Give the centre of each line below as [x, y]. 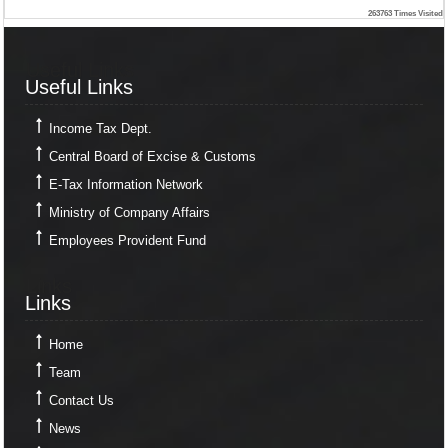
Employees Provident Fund [127, 241]
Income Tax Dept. [100, 129]
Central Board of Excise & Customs [152, 157]
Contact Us [81, 400]
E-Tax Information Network [125, 185]
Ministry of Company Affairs [129, 213]
